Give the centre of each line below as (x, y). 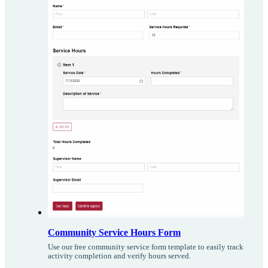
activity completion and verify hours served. (119, 256)
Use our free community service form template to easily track (146, 247)
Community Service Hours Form (114, 233)
